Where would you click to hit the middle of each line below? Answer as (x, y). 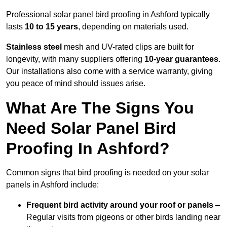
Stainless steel (34, 47)
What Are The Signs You (100, 108)
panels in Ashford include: (52, 185)
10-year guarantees (181, 59)
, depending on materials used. (133, 27)
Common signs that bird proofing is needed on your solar (107, 173)
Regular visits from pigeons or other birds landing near (123, 217)
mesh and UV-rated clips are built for (128, 47)
